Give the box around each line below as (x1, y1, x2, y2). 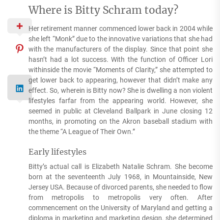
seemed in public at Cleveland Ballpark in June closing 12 (28, 107, 213, 115)
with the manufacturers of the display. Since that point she (28, 45, 213, 54)
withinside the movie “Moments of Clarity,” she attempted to (28, 66, 213, 74)
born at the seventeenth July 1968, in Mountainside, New (28, 173, 213, 181)
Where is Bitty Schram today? (28, 3, 178, 17)
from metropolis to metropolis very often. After (28, 193, 213, 202)
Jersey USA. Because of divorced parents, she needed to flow (28, 183, 213, 192)
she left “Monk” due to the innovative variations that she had (28, 35, 213, 43)
